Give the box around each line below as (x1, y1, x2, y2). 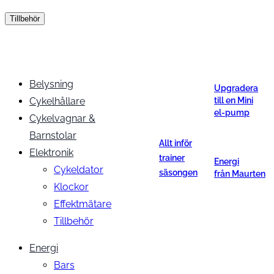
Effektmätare (54, 198, 111, 210)
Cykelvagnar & (29, 113, 95, 124)
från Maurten (214, 169, 265, 179)
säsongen (159, 168, 198, 177)
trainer (159, 153, 185, 163)
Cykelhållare (29, 95, 85, 107)
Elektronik (29, 147, 73, 158)
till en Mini (214, 95, 253, 105)
